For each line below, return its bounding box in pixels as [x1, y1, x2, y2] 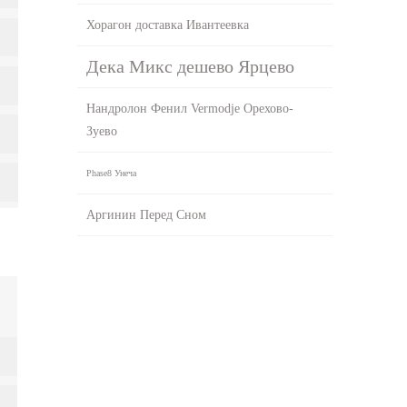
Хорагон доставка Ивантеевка [86, 17, 250, 32]
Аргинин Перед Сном [86, 207, 207, 222]
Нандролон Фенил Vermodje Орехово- [86, 101, 294, 115]
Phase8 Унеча [86, 167, 137, 178]
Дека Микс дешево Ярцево [86, 55, 295, 76]
